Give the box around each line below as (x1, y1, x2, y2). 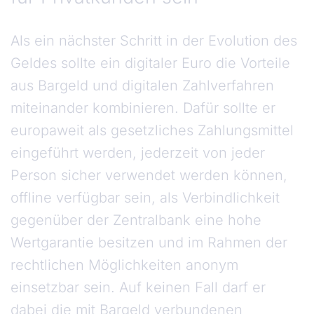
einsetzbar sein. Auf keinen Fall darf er (11, 279, 266, 296)
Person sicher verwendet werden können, (11, 167, 287, 184)
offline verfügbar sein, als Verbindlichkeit (11, 189, 280, 207)
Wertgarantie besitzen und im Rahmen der (11, 234, 287, 252)
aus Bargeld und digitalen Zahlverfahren (11, 77, 274, 95)
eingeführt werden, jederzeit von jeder (11, 144, 265, 162)
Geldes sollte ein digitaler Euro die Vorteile (11, 55, 290, 72)
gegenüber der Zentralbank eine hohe (11, 212, 261, 229)
